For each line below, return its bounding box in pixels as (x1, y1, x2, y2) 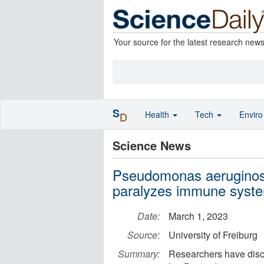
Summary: (118, 247, 160, 260)
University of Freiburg (169, 228, 258, 242)
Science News (113, 137, 191, 154)
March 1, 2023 (169, 209, 228, 223)
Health (145, 108, 171, 120)
